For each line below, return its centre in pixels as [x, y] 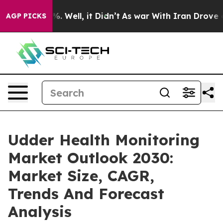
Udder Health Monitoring [104, 140]
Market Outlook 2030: [91, 158]
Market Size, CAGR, [81, 176]
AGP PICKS [26, 16]
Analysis [40, 212]
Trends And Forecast [86, 194]
